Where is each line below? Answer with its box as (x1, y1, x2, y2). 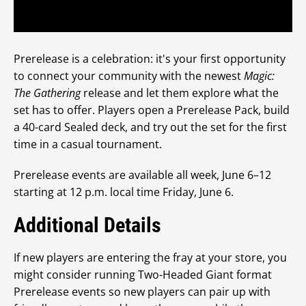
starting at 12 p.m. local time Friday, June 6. (14, 184, 234, 199)
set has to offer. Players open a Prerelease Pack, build (14, 102, 290, 117)
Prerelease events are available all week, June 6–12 (14, 167, 271, 182)
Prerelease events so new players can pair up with (14, 284, 270, 299)
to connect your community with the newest (14, 68, 244, 83)
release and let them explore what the (81, 85, 279, 100)
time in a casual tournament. (14, 137, 162, 152)
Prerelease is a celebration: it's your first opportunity (14, 51, 286, 66)
